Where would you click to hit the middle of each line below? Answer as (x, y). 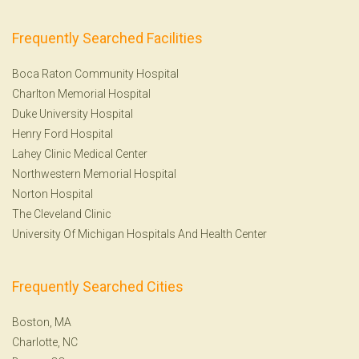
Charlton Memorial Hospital (81, 93)
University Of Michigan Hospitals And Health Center (139, 234)
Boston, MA (42, 322)
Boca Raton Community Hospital (95, 73)
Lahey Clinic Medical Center (80, 153)
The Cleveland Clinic (62, 214)
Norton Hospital (52, 194)
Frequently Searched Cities (98, 286)
